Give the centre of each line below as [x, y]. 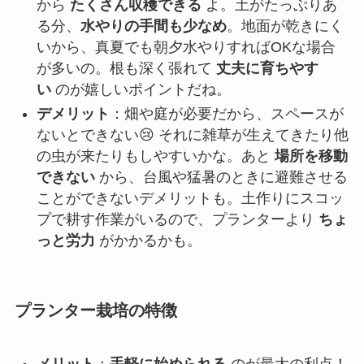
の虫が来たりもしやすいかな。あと [155, 156]
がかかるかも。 [148, 241]
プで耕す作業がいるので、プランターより [177, 220]
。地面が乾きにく [285, 26]
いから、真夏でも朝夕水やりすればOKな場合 [186, 47]
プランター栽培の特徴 [95, 310]
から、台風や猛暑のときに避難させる [221, 178]
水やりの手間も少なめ [153, 26]
